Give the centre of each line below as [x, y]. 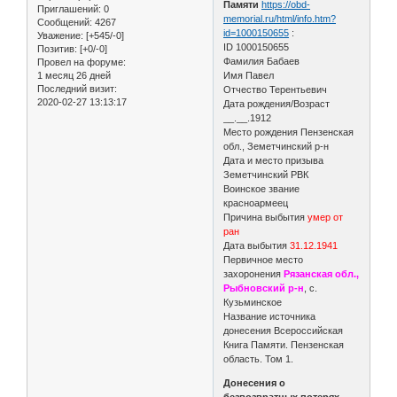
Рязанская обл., [322, 273]
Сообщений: [65, 22]
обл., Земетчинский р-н [276, 146]
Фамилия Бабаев [262, 61]
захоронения [254, 273]
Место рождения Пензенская [289, 132]
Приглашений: [69, 8]
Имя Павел [249, 75]
